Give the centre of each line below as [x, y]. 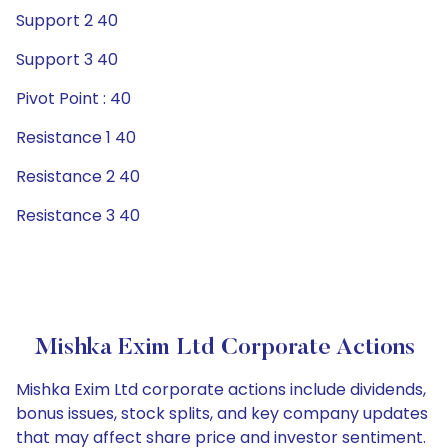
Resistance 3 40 [78, 215]
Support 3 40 [67, 59]
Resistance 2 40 [78, 176]
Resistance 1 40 [76, 137]
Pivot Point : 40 [73, 98]
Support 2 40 [67, 20]
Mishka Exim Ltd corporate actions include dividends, [221, 389]
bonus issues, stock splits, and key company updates [222, 413]
